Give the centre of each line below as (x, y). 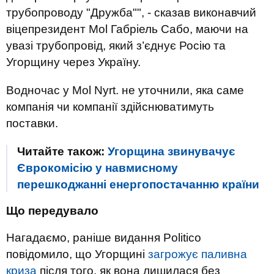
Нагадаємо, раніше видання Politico (104, 238)
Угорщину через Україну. (73, 62)
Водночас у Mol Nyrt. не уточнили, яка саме (125, 90)
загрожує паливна (198, 254)
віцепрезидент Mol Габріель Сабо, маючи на (127, 29)
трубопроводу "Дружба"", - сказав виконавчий (131, 13)
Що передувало (52, 211)
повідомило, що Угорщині (77, 254)
